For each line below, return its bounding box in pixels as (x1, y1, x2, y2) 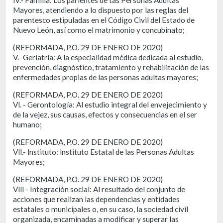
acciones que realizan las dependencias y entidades (13, 194, 180, 204)
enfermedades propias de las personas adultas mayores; (13, 72, 198, 82)
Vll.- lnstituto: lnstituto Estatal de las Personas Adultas (13, 147, 194, 156)
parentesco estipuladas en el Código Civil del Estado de (13, 15, 195, 24)
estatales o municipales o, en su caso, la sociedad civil (13, 204, 188, 214)
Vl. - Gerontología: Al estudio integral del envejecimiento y (13, 100, 207, 109)
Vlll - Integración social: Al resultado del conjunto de (13, 184, 185, 194)
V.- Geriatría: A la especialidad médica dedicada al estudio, (13, 52, 203, 62)
